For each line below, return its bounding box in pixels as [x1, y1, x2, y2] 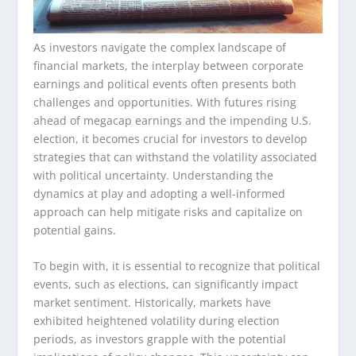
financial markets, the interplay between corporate [33, 57, 304, 73]
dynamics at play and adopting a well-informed [33, 185, 286, 201]
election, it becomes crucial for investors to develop [33, 130, 308, 146]
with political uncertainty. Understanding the [33, 167, 274, 183]
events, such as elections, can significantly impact [33, 276, 299, 292]
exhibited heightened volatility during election [33, 312, 281, 328]
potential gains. [33, 222, 117, 238]
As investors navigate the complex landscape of [33, 39, 287, 55]
